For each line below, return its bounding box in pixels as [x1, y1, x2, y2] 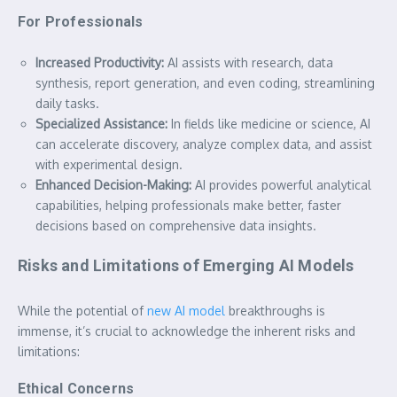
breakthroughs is [225, 302, 325, 318]
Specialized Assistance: [35, 115, 167, 131]
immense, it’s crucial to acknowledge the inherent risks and [18, 323, 355, 339]
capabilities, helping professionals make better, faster [35, 197, 341, 213]
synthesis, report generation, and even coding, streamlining [35, 74, 375, 90]
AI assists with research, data [164, 54, 333, 70]
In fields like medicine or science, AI [167, 115, 370, 131]
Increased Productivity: [35, 54, 164, 70]
